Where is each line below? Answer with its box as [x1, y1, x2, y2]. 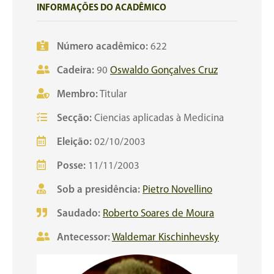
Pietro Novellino [143, 185, 212, 195]
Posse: [57, 161, 86, 171]
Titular [98, 89, 127, 100]
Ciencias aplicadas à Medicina [92, 113, 224, 124]
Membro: [57, 89, 98, 100]
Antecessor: [57, 232, 110, 243]
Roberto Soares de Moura [103, 209, 214, 219]
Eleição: [57, 137, 92, 147]
